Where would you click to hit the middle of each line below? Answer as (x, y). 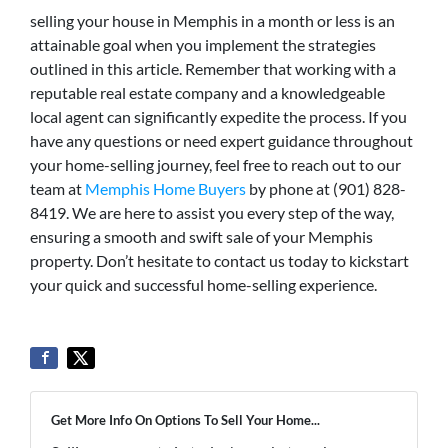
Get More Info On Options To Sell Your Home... (185, 420)
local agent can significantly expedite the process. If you (218, 116)
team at (57, 188)
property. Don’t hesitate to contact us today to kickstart (219, 260)
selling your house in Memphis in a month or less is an (212, 20)
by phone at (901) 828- (326, 188)
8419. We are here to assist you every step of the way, (212, 212)
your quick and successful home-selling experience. (203, 284)
